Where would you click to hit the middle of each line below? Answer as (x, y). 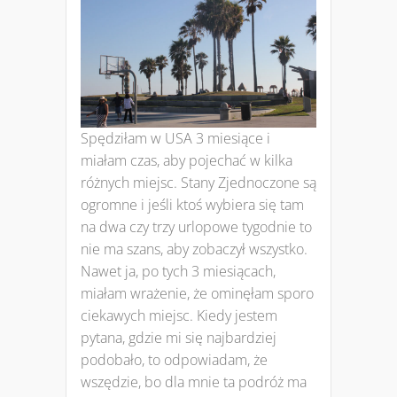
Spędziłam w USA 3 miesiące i (175, 139)
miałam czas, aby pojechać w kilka (187, 161)
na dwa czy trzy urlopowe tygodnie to (196, 227)
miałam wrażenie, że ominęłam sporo (197, 294)
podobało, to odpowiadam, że (174, 360)
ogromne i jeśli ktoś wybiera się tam (192, 205)
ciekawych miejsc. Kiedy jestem (179, 316)
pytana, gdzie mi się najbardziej (179, 338)
